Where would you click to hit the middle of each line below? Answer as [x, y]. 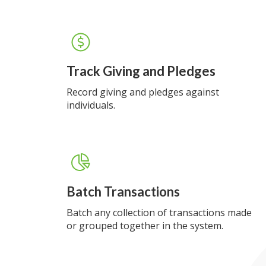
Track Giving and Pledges [141, 71]
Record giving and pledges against [143, 92]
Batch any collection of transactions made [159, 213]
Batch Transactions [123, 191]
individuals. [91, 105]
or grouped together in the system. [145, 226]
